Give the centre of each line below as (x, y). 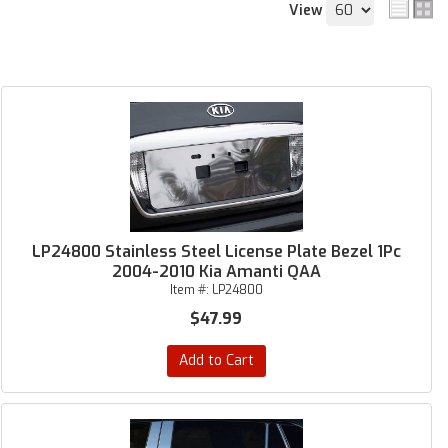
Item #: (190, 290)
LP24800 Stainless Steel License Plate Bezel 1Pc (216, 251)
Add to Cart (216, 360)
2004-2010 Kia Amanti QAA (216, 271)
